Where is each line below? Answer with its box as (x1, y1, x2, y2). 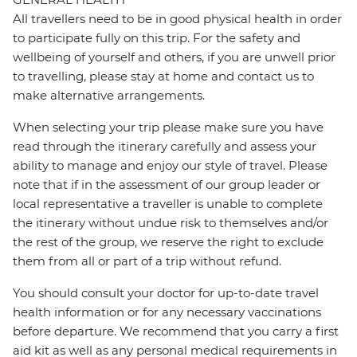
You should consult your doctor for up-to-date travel (13, 285, 319, 301)
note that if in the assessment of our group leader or (13, 177, 320, 193)
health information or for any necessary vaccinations (13, 304, 321, 320)
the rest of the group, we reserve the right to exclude (13, 234, 324, 250)
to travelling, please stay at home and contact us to (13, 69, 314, 84)
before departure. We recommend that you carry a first (13, 324, 339, 339)
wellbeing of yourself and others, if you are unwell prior (13, 49, 335, 65)
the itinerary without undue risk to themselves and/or (13, 215, 328, 231)
